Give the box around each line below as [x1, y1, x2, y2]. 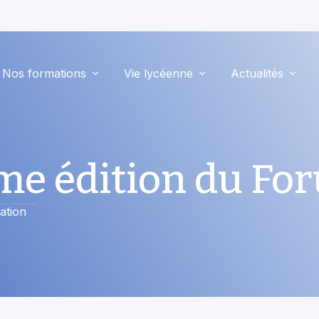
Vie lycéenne [124, 45, 193, 59]
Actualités [231, 45, 283, 59]
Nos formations [2, 45, 86, 59]
